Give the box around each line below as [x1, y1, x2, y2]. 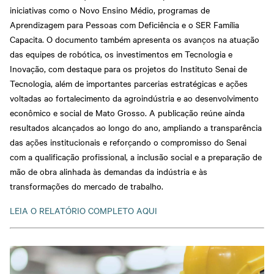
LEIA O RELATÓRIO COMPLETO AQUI [10, 204, 157, 217]
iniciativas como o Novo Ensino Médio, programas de [10, 4, 210, 17]
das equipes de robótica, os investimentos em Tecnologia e [10, 48, 232, 61]
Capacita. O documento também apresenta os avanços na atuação [10, 33, 259, 46]
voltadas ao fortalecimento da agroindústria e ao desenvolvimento [10, 92, 259, 105]
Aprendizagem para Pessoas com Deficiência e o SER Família [10, 18, 239, 31]
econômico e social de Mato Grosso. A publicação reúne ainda [10, 106, 245, 119]
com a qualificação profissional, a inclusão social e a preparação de [10, 150, 262, 163]
